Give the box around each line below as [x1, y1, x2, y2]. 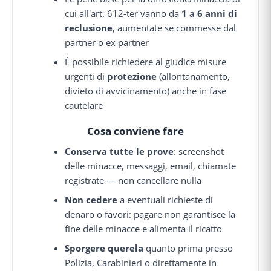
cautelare [65, 99, 103, 111]
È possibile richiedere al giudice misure [65, 55, 227, 68]
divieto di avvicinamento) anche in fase [65, 84, 227, 97]
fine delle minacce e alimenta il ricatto [65, 222, 223, 235]
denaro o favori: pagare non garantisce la [65, 207, 236, 220]
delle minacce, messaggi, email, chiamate [65, 159, 237, 172]
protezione [107, 70, 157, 82]
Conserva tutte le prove [65, 145, 174, 157]
